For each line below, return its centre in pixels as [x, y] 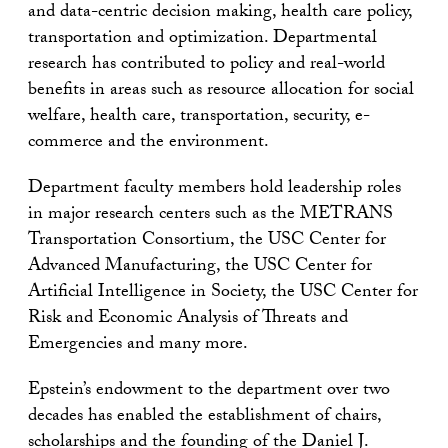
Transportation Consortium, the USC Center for [207, 241]
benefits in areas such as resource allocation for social [221, 91]
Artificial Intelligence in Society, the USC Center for [223, 293]
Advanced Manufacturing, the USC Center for [200, 267]
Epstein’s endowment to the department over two [209, 391]
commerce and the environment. [148, 143]
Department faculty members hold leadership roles [214, 189]
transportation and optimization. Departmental [202, 39]
